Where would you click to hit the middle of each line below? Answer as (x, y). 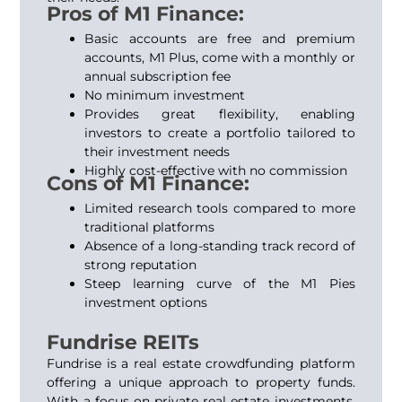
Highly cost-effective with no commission (216, 170)
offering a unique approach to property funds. (201, 382)
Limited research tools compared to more (220, 208)
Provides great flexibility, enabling (220, 114)
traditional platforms (150, 227)
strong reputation (141, 264)
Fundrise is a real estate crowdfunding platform (201, 363)
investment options (146, 302)
